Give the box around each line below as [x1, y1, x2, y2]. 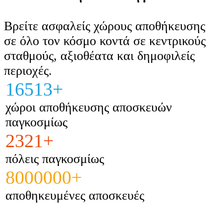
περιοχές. [4, 63, 52, 78]
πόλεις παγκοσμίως [5, 151, 104, 166]
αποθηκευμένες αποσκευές [5, 188, 144, 203]
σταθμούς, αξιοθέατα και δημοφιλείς [4, 48, 195, 63]
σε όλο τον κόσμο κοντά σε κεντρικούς [4, 33, 206, 48]
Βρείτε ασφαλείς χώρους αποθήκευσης [4, 18, 205, 33]
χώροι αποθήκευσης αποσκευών [5, 100, 172, 114]
